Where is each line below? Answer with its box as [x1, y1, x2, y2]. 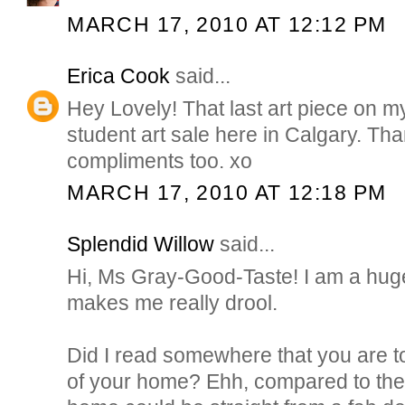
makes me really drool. [67, 290, 278, 315]
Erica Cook [67, 63, 171, 88]
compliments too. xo [67, 148, 253, 173]
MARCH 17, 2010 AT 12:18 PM [67, 181, 387, 205]
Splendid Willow [67, 231, 215, 256]
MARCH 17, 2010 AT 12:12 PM [67, 13, 387, 37]
